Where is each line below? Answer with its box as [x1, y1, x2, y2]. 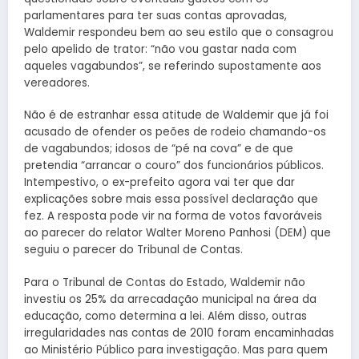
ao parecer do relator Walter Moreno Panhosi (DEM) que [24, 225, 331, 241]
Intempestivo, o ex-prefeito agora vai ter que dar [24, 175, 295, 191]
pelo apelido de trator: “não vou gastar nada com [24, 42, 296, 58]
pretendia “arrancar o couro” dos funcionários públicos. [24, 158, 324, 174]
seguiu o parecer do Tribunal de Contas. [24, 242, 243, 258]
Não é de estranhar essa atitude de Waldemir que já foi [24, 107, 329, 123]
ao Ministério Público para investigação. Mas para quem [24, 341, 328, 357]
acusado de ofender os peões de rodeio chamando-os [24, 124, 326, 140]
